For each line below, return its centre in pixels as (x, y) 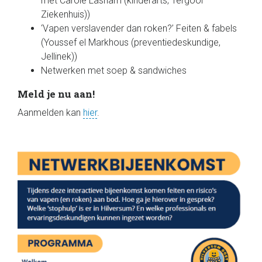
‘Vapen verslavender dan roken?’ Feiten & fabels (140, 28)
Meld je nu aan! (56, 94)
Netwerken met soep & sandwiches (115, 70)
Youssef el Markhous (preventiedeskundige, (132, 42)
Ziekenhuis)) (65, 14)
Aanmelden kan (50, 113)
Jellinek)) (59, 56)
